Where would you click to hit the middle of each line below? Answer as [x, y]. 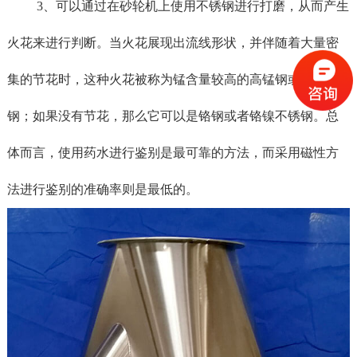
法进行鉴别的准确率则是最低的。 [102, 189]
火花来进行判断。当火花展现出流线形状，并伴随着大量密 [173, 42]
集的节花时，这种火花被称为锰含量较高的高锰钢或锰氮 [166, 79]
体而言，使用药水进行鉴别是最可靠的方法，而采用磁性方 [173, 152]
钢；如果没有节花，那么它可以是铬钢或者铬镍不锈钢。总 [173, 116]
